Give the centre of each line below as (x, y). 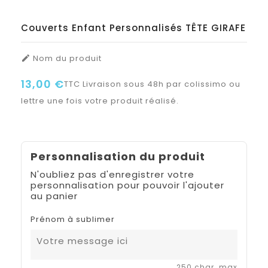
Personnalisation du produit (118, 156)
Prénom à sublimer (73, 219)
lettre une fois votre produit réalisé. (100, 100)
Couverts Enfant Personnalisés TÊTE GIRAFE (133, 28)
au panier (54, 196)
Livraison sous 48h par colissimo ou (162, 84)
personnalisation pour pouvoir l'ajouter (127, 185)
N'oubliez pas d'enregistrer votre (112, 174)
